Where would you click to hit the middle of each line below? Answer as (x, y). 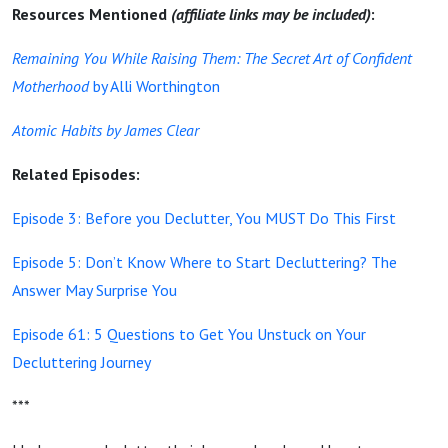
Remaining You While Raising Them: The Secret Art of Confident (212, 58)
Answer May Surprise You (94, 290)
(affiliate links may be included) (271, 14)
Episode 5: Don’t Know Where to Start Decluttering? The (204, 262)
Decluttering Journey (81, 362)
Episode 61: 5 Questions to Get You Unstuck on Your (189, 334)
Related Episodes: (76, 174)
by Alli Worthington (154, 86)
